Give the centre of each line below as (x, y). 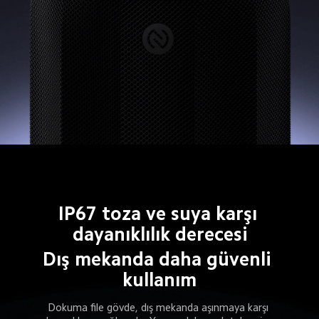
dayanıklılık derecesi (160, 234)
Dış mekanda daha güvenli (159, 260)
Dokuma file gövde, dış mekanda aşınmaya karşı (159, 307)
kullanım (159, 280)
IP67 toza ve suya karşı (160, 213)
